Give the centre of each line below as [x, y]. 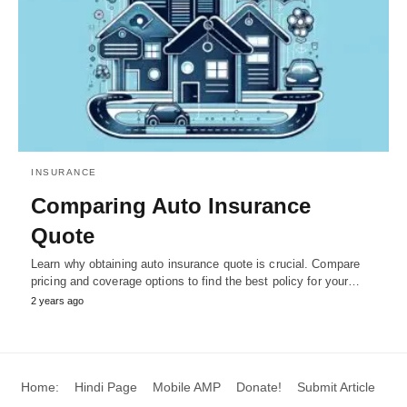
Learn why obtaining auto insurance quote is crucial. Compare [196, 263]
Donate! [258, 387]
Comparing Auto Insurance [171, 205]
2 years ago [57, 300]
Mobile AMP [186, 387]
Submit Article [336, 387]
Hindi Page [105, 387]
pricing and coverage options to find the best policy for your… [196, 281]
